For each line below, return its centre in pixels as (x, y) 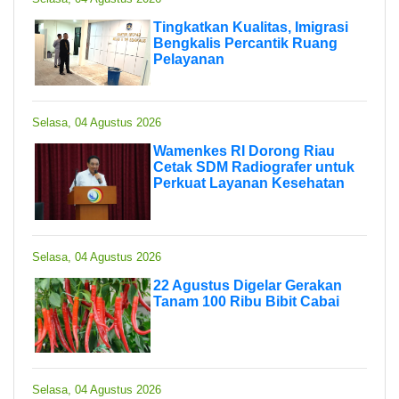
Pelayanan (189, 59)
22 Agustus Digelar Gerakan (248, 285)
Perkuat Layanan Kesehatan (249, 183)
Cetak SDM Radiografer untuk (254, 167)
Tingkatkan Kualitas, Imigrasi (251, 27)
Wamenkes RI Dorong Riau (244, 151)
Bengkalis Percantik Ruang (245, 43)
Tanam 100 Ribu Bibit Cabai (246, 301)
